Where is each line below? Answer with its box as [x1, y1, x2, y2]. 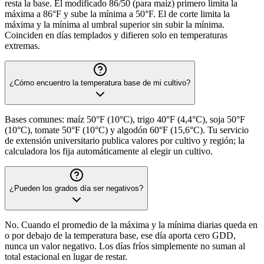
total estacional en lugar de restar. [5, 251, 127, 262]
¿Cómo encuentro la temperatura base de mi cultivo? [9, 78, 190, 87]
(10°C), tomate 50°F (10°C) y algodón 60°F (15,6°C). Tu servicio [5, 124, 249, 135]
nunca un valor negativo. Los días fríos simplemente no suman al [5, 240, 245, 251]
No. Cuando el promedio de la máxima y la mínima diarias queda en [5, 219, 258, 230]
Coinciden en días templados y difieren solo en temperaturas [5, 29, 227, 40]
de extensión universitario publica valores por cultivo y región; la [5, 135, 245, 146]
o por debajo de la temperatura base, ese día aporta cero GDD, [5, 230, 236, 240]
